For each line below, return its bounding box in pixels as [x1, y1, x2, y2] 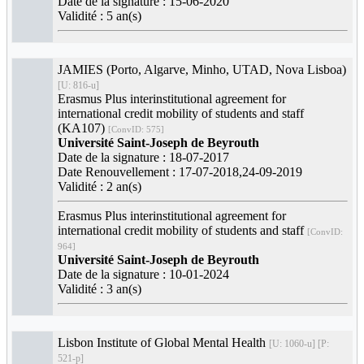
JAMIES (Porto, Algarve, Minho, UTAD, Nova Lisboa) [58, 63, 346, 77]
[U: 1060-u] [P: [269, 338, 329, 350]
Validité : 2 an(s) [58, 180, 141, 194]
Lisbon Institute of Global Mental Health [58, 336, 266, 350]
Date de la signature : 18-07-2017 [58, 150, 229, 165]
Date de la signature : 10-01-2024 [58, 267, 229, 282]
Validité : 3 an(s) [58, 282, 141, 297]
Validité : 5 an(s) [58, 9, 141, 24]
